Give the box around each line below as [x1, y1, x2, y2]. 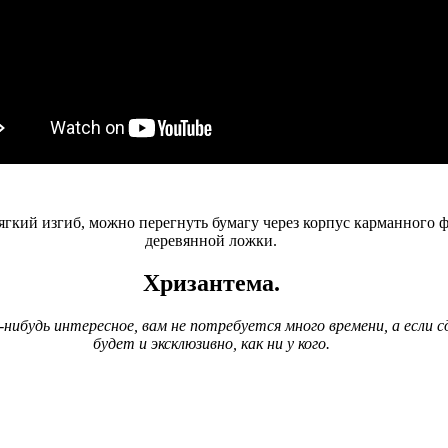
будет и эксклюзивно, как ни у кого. [92, 334, 330, 352]
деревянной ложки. [145, 231, 277, 249]
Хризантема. [142, 269, 280, 296]
